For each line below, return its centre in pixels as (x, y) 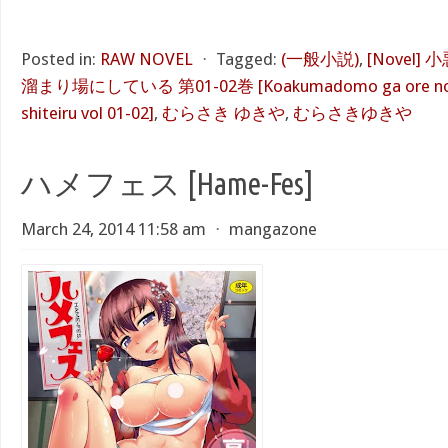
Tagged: (246, 59)
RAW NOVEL (146, 59)
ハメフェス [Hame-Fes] (167, 183)
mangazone (273, 229)
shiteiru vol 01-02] (87, 113)
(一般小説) (320, 59)
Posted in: (58, 59)
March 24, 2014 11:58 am (113, 229)
